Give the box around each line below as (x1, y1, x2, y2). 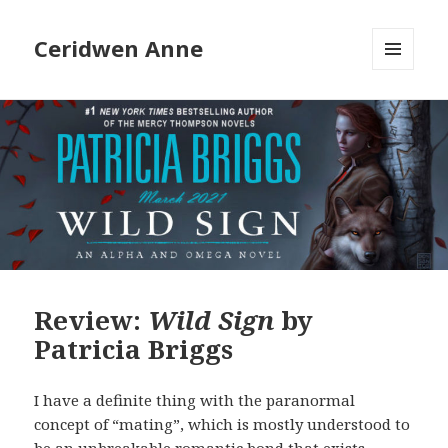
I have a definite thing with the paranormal (34, 390, 356, 411)
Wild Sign (148, 302, 275, 339)
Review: (34, 302, 149, 339)
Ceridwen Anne (34, 33, 204, 64)
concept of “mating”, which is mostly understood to (34, 414, 411, 435)
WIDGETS (372, 103, 431, 121)
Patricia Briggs (34, 331, 234, 368)
